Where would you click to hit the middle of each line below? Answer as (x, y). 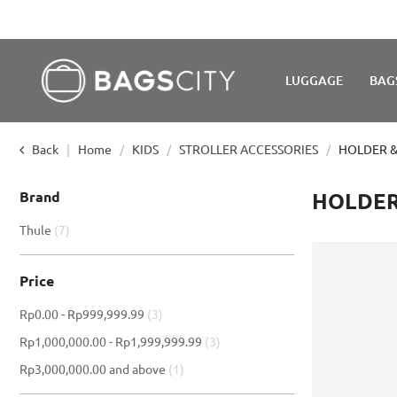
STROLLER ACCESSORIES (250, 149)
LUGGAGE (314, 80)
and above (137, 369)
